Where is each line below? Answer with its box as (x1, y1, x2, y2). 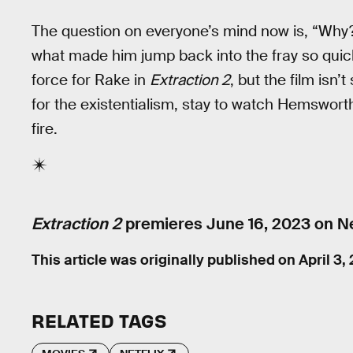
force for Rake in (32, 70, 150, 91)
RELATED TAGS (32, 308, 166, 332)
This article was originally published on (32, 251, 299, 269)
